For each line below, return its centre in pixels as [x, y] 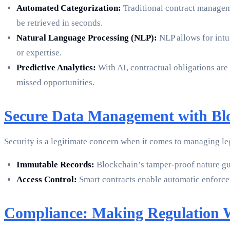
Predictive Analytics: [56, 68]
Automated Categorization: [69, 8]
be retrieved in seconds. [60, 23]
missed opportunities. [55, 83]
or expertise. [39, 53]
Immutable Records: [55, 165]
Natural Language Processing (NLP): [87, 38]
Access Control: [47, 180]
